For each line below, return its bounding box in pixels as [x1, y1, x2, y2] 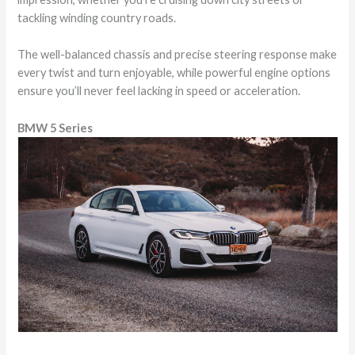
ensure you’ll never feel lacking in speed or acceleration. [17, 84, 301, 98]
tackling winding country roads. [17, 10, 177, 25]
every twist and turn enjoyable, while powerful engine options [17, 66, 331, 80]
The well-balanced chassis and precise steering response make [17, 48, 338, 62]
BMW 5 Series [17, 120, 94, 135]
